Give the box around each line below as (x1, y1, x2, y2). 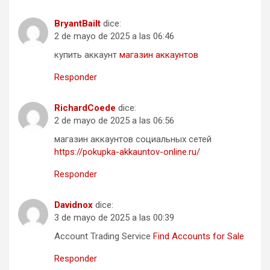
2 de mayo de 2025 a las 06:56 (54, 115, 174, 127)
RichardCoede (54, 102, 116, 114)
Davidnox (54, 199, 93, 211)
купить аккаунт (54, 49, 119, 61)
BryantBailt (54, 18, 101, 30)
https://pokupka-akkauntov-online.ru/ (54, 146, 200, 158)
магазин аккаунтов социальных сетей (54, 134, 212, 145)
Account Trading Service (54, 231, 153, 242)
